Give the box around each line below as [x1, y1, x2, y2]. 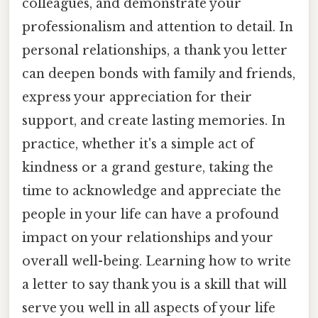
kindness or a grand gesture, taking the [22, 159, 273, 175]
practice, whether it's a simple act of [22, 136, 254, 152]
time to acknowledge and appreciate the [22, 182, 281, 199]
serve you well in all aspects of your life [22, 300, 275, 316]
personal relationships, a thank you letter [22, 42, 287, 58]
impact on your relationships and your [22, 229, 273, 246]
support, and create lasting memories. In [22, 112, 285, 128]
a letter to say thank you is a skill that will [22, 276, 287, 292]
